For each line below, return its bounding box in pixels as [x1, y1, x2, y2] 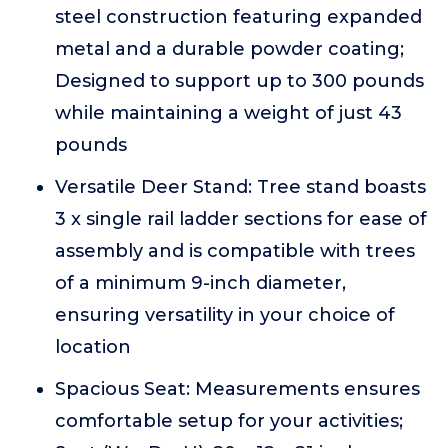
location [55, 336, 131, 358]
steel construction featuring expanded [55, 6, 422, 28]
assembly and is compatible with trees [55, 240, 415, 262]
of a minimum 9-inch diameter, [55, 272, 346, 294]
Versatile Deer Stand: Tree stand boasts [55, 176, 426, 198]
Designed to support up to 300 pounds [55, 70, 424, 92]
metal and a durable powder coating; [55, 38, 404, 60]
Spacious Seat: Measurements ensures [55, 378, 420, 400]
